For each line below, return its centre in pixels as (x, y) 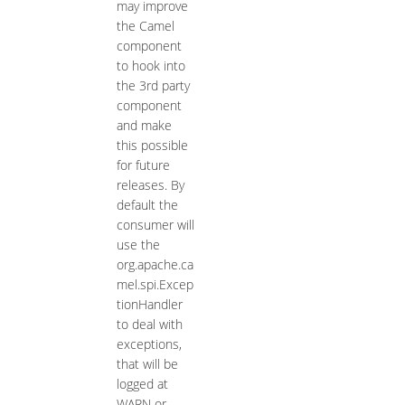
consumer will (155, 225)
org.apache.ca (155, 265)
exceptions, (149, 344)
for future (143, 165)
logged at (142, 384)
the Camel (145, 26)
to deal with (149, 325)
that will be (147, 364)
